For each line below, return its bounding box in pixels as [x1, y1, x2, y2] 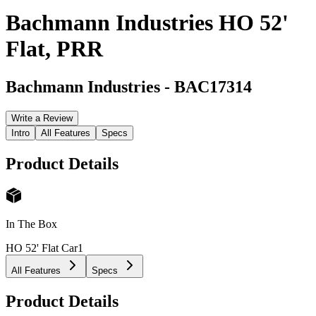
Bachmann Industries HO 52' [6, 10, 288, 36]
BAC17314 [174, 77, 252, 96]
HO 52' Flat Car [6, 242, 78, 255]
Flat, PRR [6, 36, 103, 62]
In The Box [6, 218, 57, 231]
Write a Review [11, 112, 73, 123]
